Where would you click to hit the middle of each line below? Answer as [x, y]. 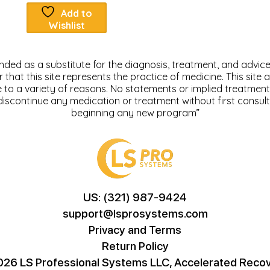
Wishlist [66, 25]
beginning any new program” [135, 112]
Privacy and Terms [135, 229]
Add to [77, 13]
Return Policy [135, 245]
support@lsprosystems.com [135, 213]
